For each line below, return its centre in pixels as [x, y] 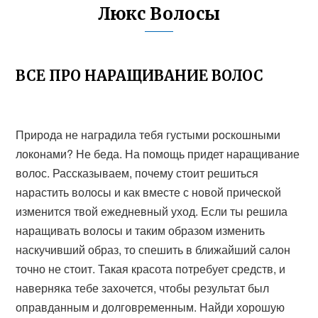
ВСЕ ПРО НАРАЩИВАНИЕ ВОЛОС [140, 76]
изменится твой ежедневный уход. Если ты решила [152, 211]
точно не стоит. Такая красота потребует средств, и [151, 269]
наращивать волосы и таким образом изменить [141, 230]
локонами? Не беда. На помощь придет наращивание [158, 154]
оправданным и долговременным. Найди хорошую [150, 307]
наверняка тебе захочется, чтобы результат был [143, 288]
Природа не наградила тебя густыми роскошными [148, 135]
